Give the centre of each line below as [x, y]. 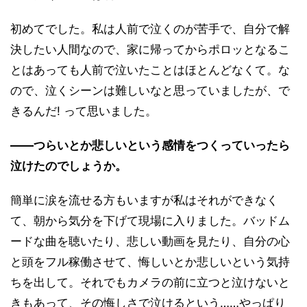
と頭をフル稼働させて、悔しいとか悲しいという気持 [150, 261]
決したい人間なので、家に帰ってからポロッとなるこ [150, 49]
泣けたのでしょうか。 [69, 165]
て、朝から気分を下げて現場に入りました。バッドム [150, 220]
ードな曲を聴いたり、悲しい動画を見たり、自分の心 [150, 241]
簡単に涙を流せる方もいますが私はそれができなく [144, 200]
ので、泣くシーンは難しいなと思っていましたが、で [150, 90]
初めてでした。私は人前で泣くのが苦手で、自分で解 [150, 28]
